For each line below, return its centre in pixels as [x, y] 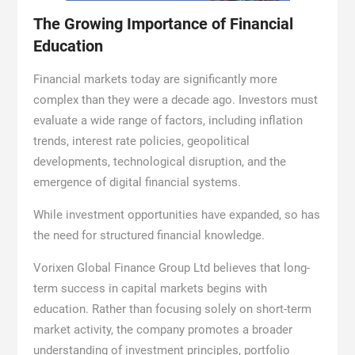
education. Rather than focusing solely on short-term [172, 309]
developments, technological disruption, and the [159, 161]
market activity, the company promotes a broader [162, 329]
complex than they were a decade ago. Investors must [175, 99]
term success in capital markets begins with [150, 288]
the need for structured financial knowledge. [149, 235]
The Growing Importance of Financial [163, 23]
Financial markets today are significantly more [155, 79]
